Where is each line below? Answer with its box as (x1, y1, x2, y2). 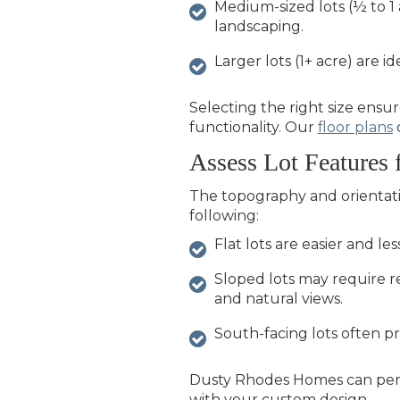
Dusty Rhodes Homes (189, 371, 346, 388)
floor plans (318, 119, 393, 136)
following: (189, 207, 259, 224)
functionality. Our (189, 119, 314, 136)
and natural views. (214, 290, 343, 307)
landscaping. (214, 18, 304, 35)
